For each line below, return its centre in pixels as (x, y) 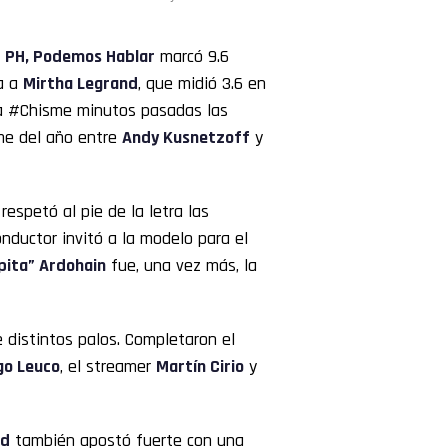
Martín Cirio (200, 367)
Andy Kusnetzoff (186, 138)
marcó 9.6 (192, 57)
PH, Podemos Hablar (80, 57)
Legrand (105, 84)
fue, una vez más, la (181, 266)
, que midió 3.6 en (202, 84)
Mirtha (48, 84)
